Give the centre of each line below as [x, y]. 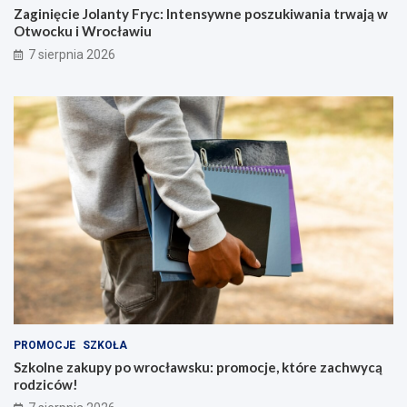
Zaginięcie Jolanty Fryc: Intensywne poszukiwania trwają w [201, 14]
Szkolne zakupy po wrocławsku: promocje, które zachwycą [198, 367]
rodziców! [46, 384]
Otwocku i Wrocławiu [83, 31]
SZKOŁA [105, 345]
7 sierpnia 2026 [72, 55]
